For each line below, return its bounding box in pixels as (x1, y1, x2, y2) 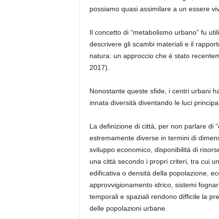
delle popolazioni (89, 204, 143, 213)
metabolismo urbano (132, 28, 197, 37)
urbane (143, 204, 165, 213)
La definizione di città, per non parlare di (89, 122, 214, 131)
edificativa (89, 169, 122, 177)
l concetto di (91, 28, 131, 37)
